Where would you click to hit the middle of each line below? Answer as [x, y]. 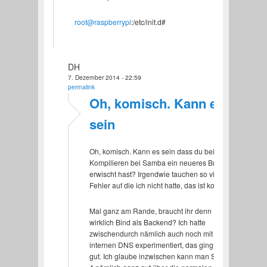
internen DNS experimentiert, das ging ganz [160, 244]
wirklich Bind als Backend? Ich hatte [147, 222]
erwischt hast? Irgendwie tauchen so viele [157, 173]
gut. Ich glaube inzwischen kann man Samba [162, 256]
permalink [81, 86]
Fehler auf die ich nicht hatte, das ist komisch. [162, 185]
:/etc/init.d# [148, 22]
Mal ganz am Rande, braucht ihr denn [150, 210]
